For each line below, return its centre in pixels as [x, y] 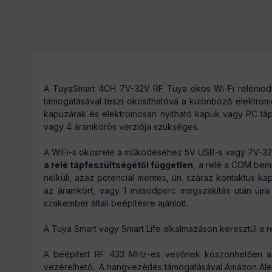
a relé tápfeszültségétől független [119, 165]
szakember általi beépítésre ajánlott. [116, 203]
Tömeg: [47, 105]
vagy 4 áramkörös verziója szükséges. [121, 126]
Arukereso [53, 83]
